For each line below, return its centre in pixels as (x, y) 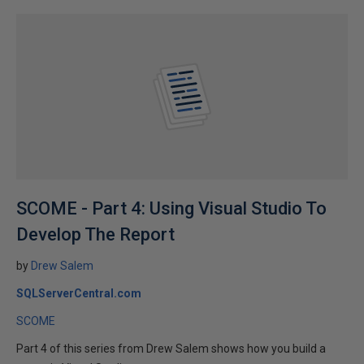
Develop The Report (95, 234)
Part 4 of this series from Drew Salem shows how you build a (171, 349)
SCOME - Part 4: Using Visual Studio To (171, 208)
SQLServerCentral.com (79, 293)
